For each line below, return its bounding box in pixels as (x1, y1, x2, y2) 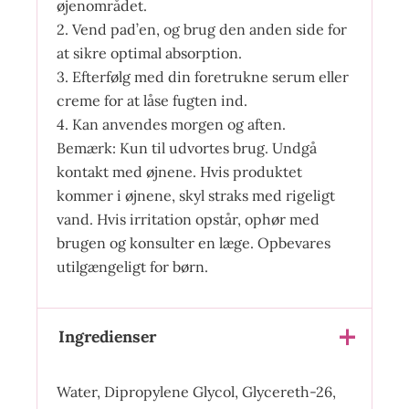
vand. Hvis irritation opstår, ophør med (56, 210, 320, 229)
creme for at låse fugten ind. (56, 91, 247, 110)
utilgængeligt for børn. (56, 257, 208, 277)
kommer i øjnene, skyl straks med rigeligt (56, 186, 335, 205)
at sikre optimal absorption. (56, 44, 242, 63)
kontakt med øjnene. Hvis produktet (56, 163, 302, 182)
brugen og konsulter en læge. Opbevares (56, 234, 330, 253)
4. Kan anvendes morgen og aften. (56, 115, 286, 134)
